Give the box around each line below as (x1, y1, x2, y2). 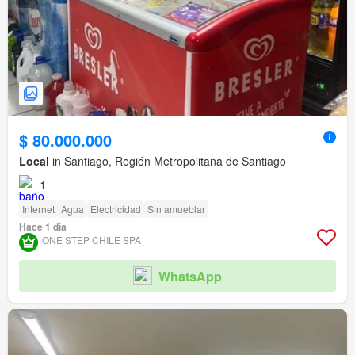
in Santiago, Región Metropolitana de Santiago (49, 153, 286, 170)
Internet (22, 202, 55, 216)
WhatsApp (158, 266, 222, 285)
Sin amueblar (147, 202, 205, 216)
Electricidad (90, 202, 141, 216)
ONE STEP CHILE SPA (42, 233, 141, 247)
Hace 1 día (19, 219, 67, 235)
